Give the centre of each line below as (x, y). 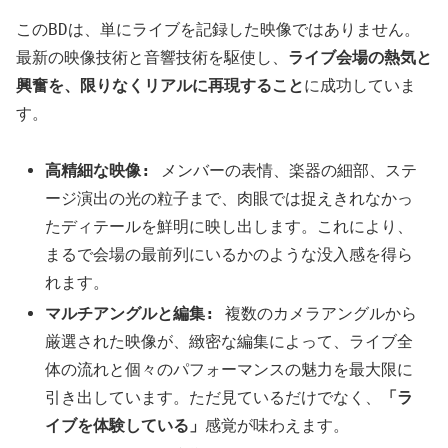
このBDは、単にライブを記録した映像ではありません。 (218, 29)
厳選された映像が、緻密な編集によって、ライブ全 (229, 341)
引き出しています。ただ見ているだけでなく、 (213, 397)
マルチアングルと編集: (130, 313)
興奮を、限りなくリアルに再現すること (160, 85)
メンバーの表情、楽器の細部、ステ (284, 170)
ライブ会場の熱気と (360, 57)
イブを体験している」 (125, 425)
